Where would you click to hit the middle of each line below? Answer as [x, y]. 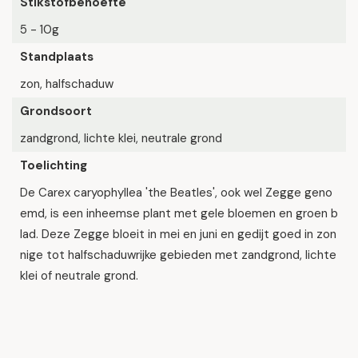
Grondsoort [56, 111]
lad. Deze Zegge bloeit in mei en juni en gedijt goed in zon [178, 234]
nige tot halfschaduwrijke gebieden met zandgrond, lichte [178, 255]
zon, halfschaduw [67, 84]
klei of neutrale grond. [79, 276]
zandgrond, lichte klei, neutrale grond [121, 138]
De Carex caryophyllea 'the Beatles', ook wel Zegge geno [176, 193]
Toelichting [54, 165]
